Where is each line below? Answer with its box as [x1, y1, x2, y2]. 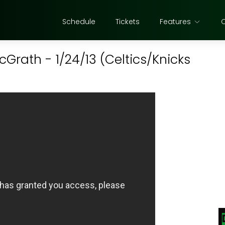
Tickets [116, 17, 140, 27]
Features [160, 17, 191, 27]
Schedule [62, 17, 95, 27]
